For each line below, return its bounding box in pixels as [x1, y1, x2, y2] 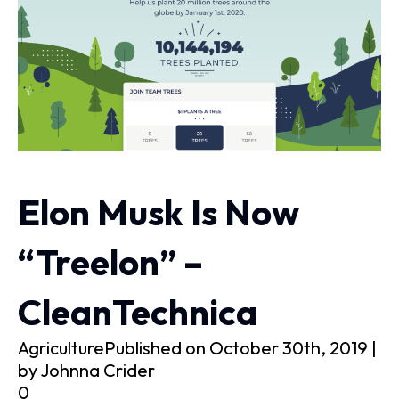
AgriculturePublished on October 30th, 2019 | [18, 337, 377, 360]
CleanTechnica [18, 289, 257, 335]
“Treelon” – [18, 240, 203, 285]
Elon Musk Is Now [18, 190, 299, 235]
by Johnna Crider [18, 359, 155, 382]
